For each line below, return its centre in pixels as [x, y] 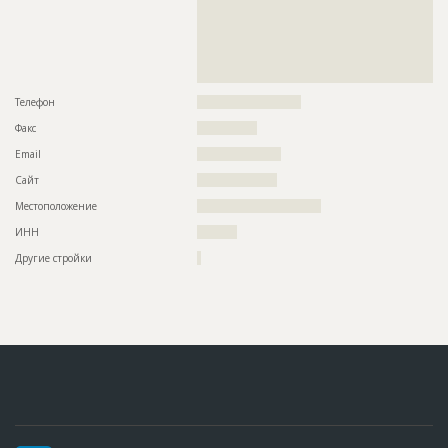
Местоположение [56, 206]
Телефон [35, 102]
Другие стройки [53, 258]
